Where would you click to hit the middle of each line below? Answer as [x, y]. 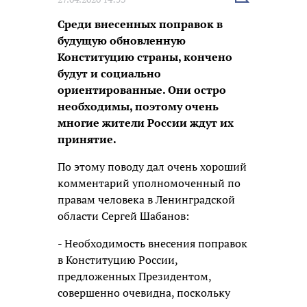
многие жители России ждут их [146, 122]
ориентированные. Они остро [142, 89]
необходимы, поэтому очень [138, 106]
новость [253, 10]
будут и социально [109, 73]
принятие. [87, 139]
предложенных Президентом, [134, 276]
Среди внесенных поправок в [140, 24]
